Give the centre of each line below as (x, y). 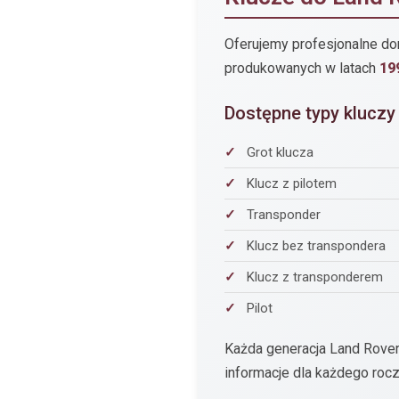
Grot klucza (280, 153)
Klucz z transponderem (315, 277)
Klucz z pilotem (292, 184)
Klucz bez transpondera (316, 246)
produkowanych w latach (302, 69)
